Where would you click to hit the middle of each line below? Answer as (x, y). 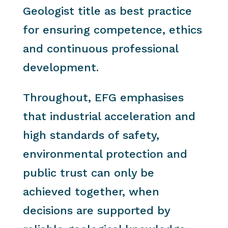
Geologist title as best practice (107, 11)
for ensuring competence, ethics (112, 30)
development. (61, 67)
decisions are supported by (96, 210)
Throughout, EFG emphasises (103, 97)
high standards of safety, (91, 135)
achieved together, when (91, 192)
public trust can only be (88, 173)
